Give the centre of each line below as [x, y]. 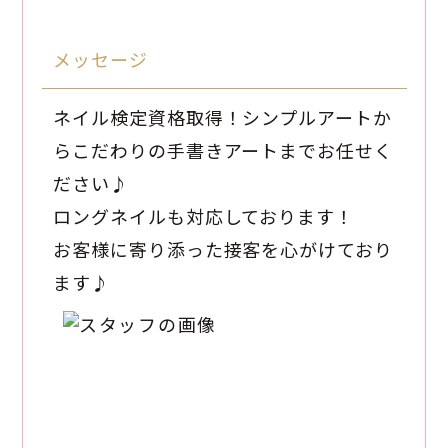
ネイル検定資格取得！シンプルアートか [222, 117]
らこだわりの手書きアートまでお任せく [223, 150]
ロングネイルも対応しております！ [203, 216]
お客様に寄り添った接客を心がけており [223, 249]
